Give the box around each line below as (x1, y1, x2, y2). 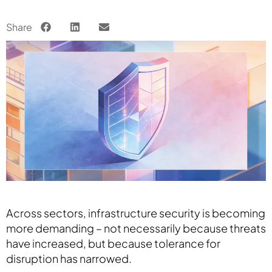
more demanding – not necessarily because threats (6, 221, 266, 236)
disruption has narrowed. (6, 251, 132, 266)
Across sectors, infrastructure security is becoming (6, 206, 265, 220)
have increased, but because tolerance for (6, 236, 220, 251)
